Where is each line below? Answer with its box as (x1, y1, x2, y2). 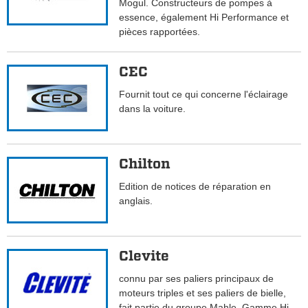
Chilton (119, 155, 170, 173)
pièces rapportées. (119, 26, 201, 38)
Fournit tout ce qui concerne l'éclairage (119, 89, 289, 100)
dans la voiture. (119, 103, 186, 115)
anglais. (119, 195, 153, 207)
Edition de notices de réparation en (119, 181, 272, 192)
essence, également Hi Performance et (119, 12, 289, 23)
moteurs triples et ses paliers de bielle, (119, 287, 287, 299)
